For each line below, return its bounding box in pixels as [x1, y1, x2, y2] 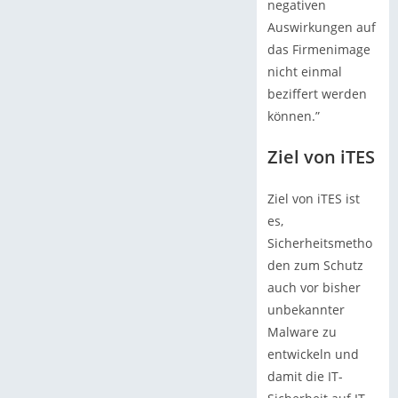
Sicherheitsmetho [267, 234, 372, 251]
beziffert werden [267, 84, 367, 102]
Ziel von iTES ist [267, 189, 360, 207]
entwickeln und [267, 345, 359, 362]
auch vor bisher [267, 278, 361, 296]
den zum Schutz [267, 256, 363, 274]
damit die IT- [267, 367, 343, 385]
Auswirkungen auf [267, 18, 376, 36]
